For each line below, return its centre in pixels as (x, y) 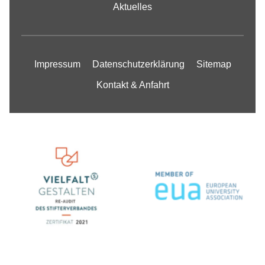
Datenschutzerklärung (138, 64)
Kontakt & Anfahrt (132, 85)
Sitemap (214, 64)
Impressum (57, 64)
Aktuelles (132, 7)
